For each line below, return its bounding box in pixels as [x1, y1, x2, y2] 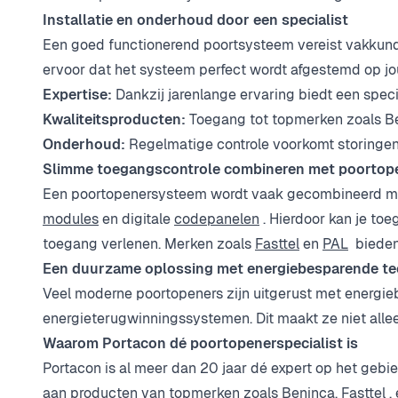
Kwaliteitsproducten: [43, 110, 186, 129]
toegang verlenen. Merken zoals [43, 235, 255, 253]
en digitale [99, 210, 174, 228]
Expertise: [43, 85, 112, 104]
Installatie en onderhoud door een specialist [43, 11, 348, 29]
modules [43, 210, 99, 228]
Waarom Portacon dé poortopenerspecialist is [43, 334, 358, 353]
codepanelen [174, 210, 259, 228]
